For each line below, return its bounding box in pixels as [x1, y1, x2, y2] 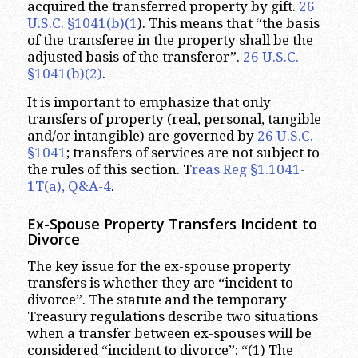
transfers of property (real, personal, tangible [26, 110, 321, 127]
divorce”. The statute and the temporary [26, 292, 287, 308]
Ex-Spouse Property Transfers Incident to [26, 213, 317, 233]
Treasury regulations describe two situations [26, 308, 318, 325]
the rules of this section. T [26, 161, 192, 177]
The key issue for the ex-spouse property [26, 258, 291, 275]
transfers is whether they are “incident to [26, 275, 293, 292]
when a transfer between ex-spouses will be [26, 325, 312, 342]
